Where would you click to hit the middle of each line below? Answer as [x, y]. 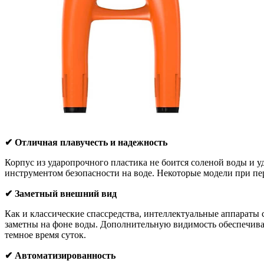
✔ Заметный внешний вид [61, 194]
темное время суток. [45, 235]
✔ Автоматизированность [60, 256]
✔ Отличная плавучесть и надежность [86, 143]
